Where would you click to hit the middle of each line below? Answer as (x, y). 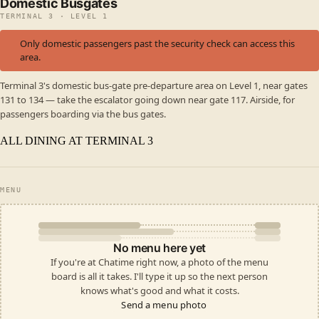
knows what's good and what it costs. (159, 290)
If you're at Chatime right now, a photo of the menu (159, 262)
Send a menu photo (164, 304)
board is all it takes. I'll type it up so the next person (159, 276)
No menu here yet (159, 247)
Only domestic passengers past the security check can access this (157, 43)
